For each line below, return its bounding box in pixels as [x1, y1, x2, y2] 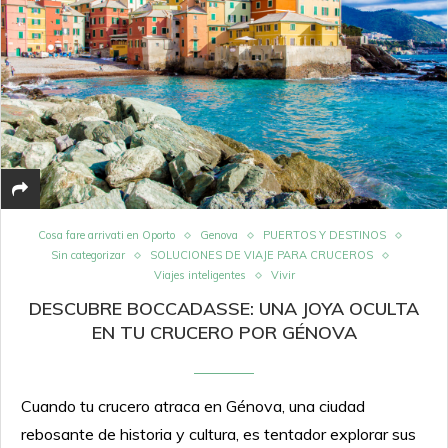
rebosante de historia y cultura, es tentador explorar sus [21, 424, 416, 445]
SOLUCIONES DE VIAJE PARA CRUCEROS [149, 248, 373, 263]
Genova [199, 228, 238, 243]
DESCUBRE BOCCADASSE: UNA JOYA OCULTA [29, 297, 419, 321]
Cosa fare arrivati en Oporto [37, 228, 175, 243]
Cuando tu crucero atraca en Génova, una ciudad [21, 396, 365, 417]
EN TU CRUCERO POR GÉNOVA [91, 321, 357, 345]
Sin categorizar [50, 248, 125, 263]
